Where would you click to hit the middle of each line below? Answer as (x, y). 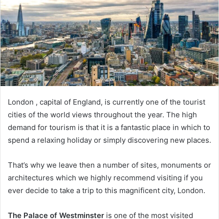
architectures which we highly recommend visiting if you (105, 177)
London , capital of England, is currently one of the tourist (107, 102)
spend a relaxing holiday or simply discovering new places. (109, 140)
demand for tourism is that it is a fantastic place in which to (109, 127)
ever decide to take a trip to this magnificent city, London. (107, 190)
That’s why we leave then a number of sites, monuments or (109, 165)
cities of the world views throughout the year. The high (102, 114)
